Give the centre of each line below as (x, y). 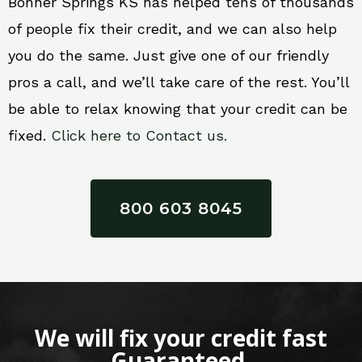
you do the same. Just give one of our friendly (168, 55)
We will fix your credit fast (181, 338)
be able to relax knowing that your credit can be (178, 109)
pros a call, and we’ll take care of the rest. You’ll (179, 82)
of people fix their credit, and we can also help (173, 29)
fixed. (29, 135)
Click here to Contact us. (139, 135)
